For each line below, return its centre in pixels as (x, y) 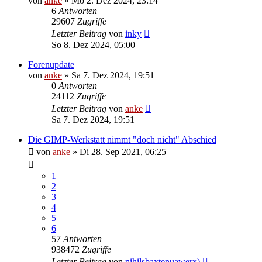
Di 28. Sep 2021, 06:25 (123, 151)
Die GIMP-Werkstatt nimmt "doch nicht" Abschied (122, 139)
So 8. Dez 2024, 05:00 (93, 44)
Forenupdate (51, 64)
